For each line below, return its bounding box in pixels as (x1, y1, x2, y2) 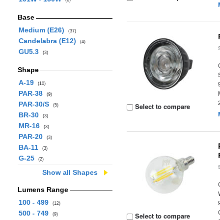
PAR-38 (18, 89, 47, 97)
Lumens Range (17, 186, 68, 193)
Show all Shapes (42, 168, 98, 176)
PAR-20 (18, 133, 47, 140)
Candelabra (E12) (18, 37, 80, 45)
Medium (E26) (18, 26, 68, 34)
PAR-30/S (18, 100, 53, 108)
